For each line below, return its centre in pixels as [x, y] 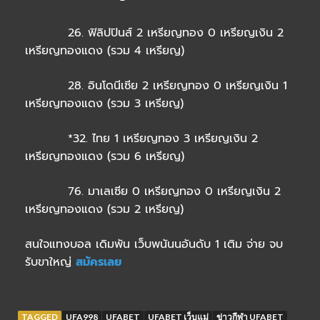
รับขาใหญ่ [50, 262]
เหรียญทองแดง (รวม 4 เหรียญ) [105, 51]
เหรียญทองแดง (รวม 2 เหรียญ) [104, 210]
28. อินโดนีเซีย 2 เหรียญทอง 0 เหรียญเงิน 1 [156, 86]
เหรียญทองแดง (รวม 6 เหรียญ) [105, 157]
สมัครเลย [99, 262]
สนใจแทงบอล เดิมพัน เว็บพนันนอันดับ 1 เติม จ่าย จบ [154, 245]
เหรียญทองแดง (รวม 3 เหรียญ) [104, 104]
